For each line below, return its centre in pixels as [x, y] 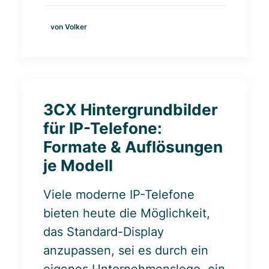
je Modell [78, 165]
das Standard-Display [104, 232]
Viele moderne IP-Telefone [119, 195]
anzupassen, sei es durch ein [126, 250]
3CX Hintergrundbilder [131, 110]
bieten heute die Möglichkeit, [127, 213]
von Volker [69, 26]
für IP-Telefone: [103, 128]
